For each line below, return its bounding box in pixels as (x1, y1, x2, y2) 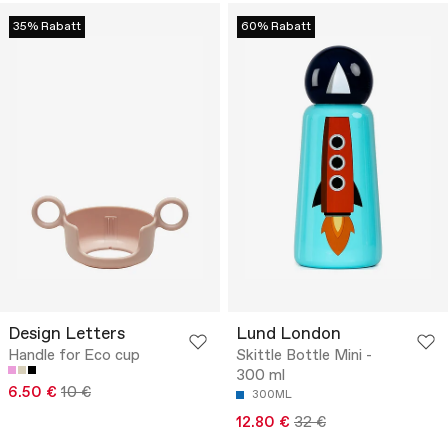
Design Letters (8, 322, 125, 346)
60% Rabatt (241, 18, 311, 35)
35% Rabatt (13, 18, 81, 35)
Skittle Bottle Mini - (236, 345, 372, 366)
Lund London (236, 322, 341, 346)
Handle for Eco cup (8, 345, 140, 366)
